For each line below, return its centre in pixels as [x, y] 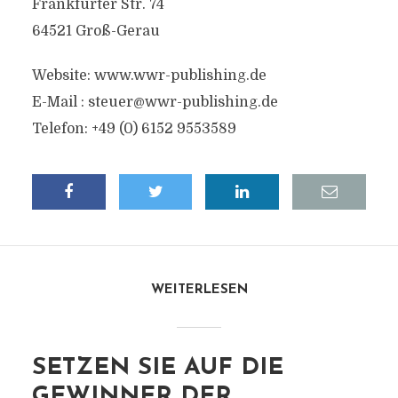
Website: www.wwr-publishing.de [149, 76]
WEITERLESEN [199, 290]
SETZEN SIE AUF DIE [157, 368]
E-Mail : [60, 102]
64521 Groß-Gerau [96, 31]
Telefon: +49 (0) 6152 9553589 [134, 129]
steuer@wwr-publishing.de [183, 102]
